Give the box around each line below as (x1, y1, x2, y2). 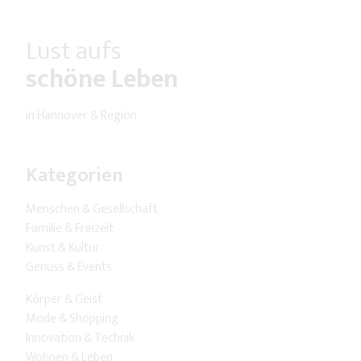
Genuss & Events (26, 256, 112, 279)
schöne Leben (26, 58, 178, 102)
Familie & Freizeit (26, 218, 114, 240)
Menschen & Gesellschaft (26, 198, 158, 221)
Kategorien (26, 160, 123, 193)
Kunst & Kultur (26, 237, 100, 259)
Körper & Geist (26, 288, 102, 311)
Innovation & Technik (26, 327, 135, 350)
